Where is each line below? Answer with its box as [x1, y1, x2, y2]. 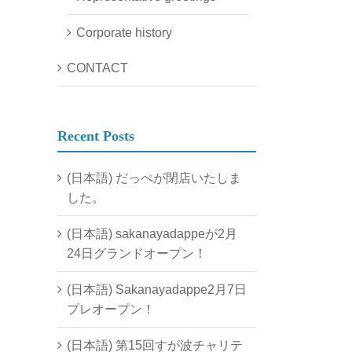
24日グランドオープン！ [67, 247, 207, 260]
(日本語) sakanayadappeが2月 [67, 227, 237, 240]
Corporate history [76, 26, 172, 39]
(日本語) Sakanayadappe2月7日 [67, 283, 247, 296]
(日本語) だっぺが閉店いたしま [67, 171, 241, 185]
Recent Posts [57, 128, 134, 144]
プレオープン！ [67, 302, 155, 316]
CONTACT [67, 61, 128, 75]
